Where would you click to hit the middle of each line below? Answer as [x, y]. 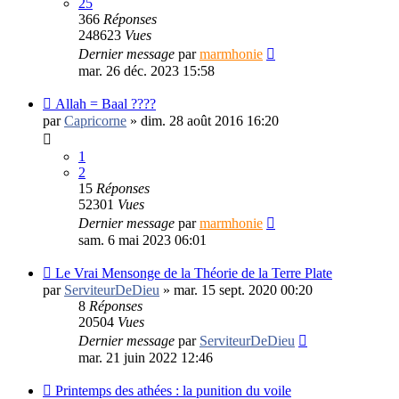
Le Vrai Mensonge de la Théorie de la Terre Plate [194, 273]
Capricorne [95, 120]
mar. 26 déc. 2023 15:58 [147, 70]
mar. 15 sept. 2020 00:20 [243, 289]
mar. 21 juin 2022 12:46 [146, 357]
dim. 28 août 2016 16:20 [210, 120]
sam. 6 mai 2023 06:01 [142, 240]
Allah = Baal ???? [106, 103]
